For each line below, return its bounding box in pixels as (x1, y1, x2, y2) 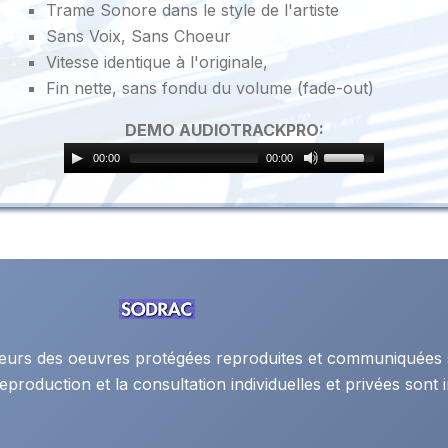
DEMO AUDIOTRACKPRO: (124, 120, 324, 141)
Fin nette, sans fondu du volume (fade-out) (45, 78, 374, 99)
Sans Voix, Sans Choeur (45, 26, 231, 47)
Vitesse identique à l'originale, (45, 52, 268, 73)
